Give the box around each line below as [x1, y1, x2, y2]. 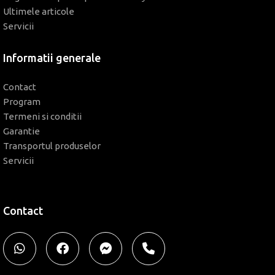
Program [3, 96, 41, 107]
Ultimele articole [3, 6, 74, 17]
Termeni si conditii [3, 111, 82, 122]
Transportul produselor [3, 141, 101, 151]
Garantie [3, 126, 40, 136]
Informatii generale [3, 52, 101, 64]
